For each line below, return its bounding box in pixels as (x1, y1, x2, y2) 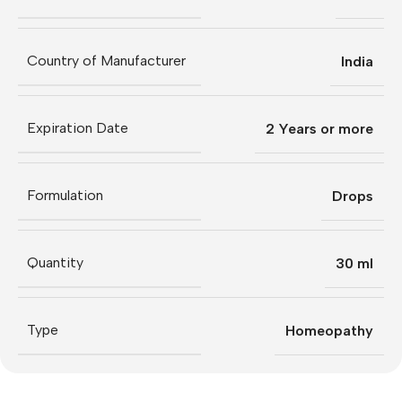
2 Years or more (266, 119, 373, 137)
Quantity (27, 254, 83, 272)
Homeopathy (285, 321, 373, 339)
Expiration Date (27, 119, 128, 137)
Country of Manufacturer (27, 52, 186, 70)
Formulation (27, 187, 103, 205)
